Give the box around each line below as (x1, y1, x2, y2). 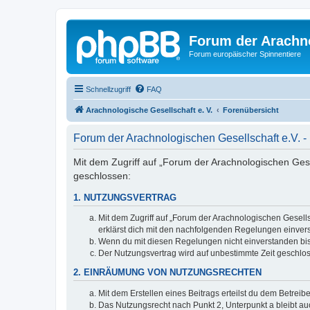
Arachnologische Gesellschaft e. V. (86, 105, 212, 114)
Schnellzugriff (86, 84, 131, 93)
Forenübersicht (223, 105, 279, 114)
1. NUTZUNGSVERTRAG (73, 192, 176, 203)
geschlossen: (73, 170, 131, 181)
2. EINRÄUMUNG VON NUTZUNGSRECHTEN (73, 268, 262, 278)
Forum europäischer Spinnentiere (189, 50, 301, 58)
